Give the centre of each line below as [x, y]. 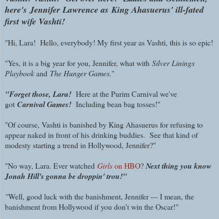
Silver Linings [173, 63]
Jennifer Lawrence [65, 9]
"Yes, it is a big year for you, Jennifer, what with [78, 63]
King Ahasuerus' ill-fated [158, 9]
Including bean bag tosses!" [118, 104]
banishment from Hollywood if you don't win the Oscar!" [92, 206]
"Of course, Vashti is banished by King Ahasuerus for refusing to [104, 124]
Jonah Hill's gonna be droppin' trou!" [66, 176]
